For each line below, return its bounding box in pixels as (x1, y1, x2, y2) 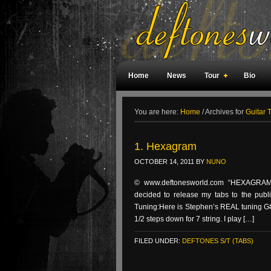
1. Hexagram (134, 140, 197, 152)
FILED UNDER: (134, 237, 182, 244)
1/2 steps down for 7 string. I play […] (134, 215, 254, 223)
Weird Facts (128, 102, 169, 110)
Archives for (204, 108, 246, 116)
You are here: (134, 108, 180, 116)
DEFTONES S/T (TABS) (182, 237, 253, 244)
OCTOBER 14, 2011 (134, 158, 194, 165)
